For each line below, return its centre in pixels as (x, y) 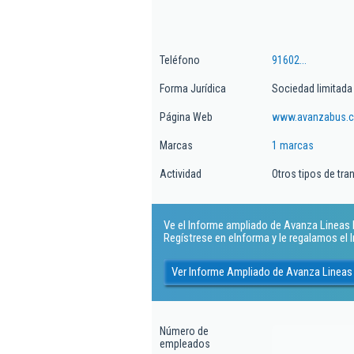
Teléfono (180, 60)
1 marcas (293, 145)
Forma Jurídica (193, 88)
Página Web (186, 117)
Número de (184, 331)
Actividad (181, 174)
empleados (185, 344)
